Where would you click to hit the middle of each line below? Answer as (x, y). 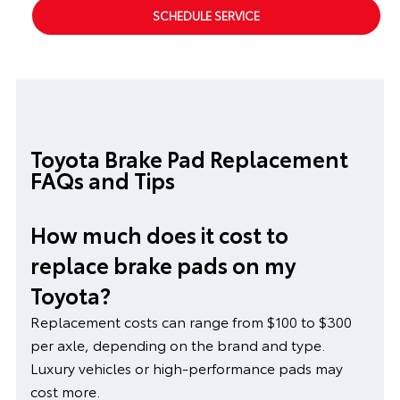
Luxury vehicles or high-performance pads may (186, 368)
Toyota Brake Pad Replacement (189, 158)
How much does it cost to (159, 234)
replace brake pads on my (163, 265)
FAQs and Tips (102, 180)
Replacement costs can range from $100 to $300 (191, 321)
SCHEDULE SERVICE (206, 16)
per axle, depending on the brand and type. (177, 345)
